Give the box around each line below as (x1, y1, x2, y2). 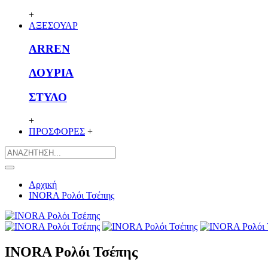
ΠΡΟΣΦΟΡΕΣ (29, 126, 85, 136)
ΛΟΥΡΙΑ (29, 66, 74, 80)
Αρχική (29, 179, 57, 190)
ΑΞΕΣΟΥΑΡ (29, 20, 78, 31)
